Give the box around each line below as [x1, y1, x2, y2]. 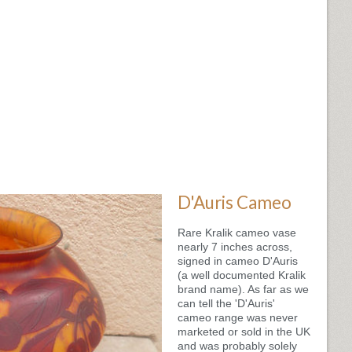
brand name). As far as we [178, 282, 310, 295]
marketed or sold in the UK [178, 324, 311, 338]
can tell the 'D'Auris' [178, 296, 276, 310]
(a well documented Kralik [178, 268, 306, 281]
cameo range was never [178, 310, 299, 324]
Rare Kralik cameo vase [178, 225, 297, 239]
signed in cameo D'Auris [178, 254, 299, 267]
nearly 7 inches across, [178, 240, 293, 253]
